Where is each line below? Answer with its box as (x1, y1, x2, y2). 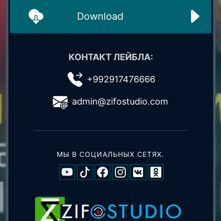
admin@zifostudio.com (72, 96, 168, 107)
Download (76, 10, 123, 23)
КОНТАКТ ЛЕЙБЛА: (68, 52, 153, 63)
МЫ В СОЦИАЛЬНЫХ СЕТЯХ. (57, 150, 164, 159)
